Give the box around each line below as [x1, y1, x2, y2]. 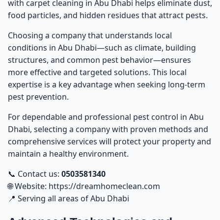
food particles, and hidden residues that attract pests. [8, 10, 208, 21]
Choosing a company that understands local [8, 30, 172, 41]
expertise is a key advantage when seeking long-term [8, 79, 205, 90]
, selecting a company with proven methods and [30, 124, 208, 135]
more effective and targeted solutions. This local [8, 67, 187, 78]
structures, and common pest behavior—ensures [8, 55, 191, 66]
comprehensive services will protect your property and [8, 136, 211, 147]
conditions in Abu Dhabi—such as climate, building [8, 42, 196, 54]
